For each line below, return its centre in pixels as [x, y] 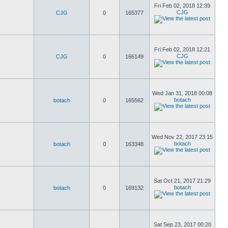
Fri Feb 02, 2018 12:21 [182, 49]
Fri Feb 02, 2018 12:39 [182, 6]
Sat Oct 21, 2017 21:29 [182, 181]
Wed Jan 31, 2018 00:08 [182, 93]
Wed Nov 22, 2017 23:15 [182, 137]
